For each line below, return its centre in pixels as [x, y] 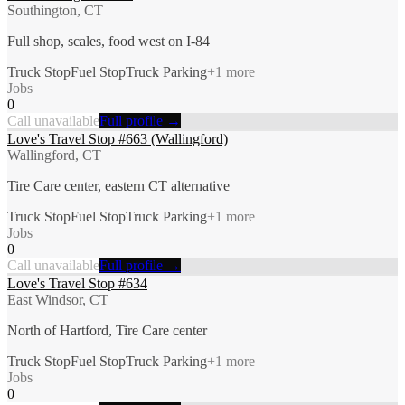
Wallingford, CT [54, 155]
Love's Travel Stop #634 [77, 283]
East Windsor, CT [58, 299]
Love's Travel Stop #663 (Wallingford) [118, 138]
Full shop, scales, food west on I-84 [108, 41]
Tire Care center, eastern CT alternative [118, 185]
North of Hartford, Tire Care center [107, 330]
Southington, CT [55, 10]
